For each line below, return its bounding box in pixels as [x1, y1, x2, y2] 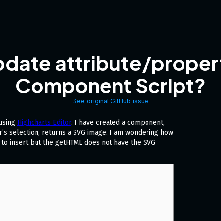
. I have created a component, [71, 118, 165, 127]
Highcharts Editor [17, 118, 71, 127]
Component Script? [15, 73, 206, 98]
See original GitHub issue [73, 97, 148, 105]
